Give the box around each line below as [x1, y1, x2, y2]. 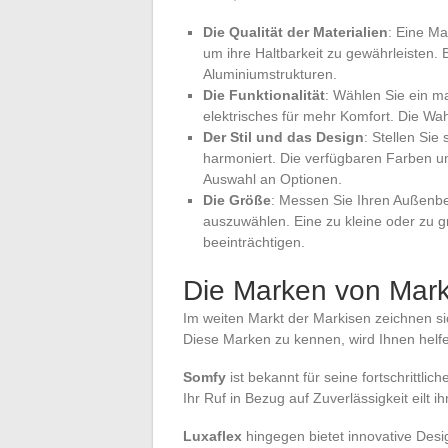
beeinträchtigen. [203, 233, 305, 250]
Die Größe [203, 191, 271, 208]
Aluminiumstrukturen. [203, 65, 337, 82]
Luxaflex [183, 427, 242, 444]
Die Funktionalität [203, 86, 325, 103]
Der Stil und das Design [203, 128, 364, 145]
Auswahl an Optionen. [203, 170, 342, 187]
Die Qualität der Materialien [203, 23, 388, 40]
